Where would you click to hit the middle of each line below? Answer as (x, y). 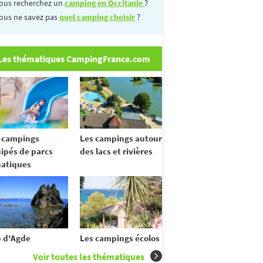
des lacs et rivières (116, 151)
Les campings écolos (120, 238)
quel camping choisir (97, 17)
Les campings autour (121, 139)
